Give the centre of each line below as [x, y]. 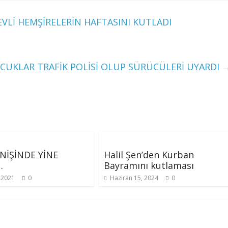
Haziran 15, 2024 [134, 178]
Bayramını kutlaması [149, 165]
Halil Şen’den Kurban [149, 155]
